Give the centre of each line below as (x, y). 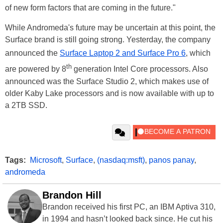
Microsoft (46, 160)
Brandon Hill (72, 195)
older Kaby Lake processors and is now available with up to (110, 93)
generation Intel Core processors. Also (141, 69)
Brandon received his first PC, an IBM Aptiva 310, (129, 207)
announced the (32, 53)
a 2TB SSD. (26, 105)
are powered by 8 (36, 69)
